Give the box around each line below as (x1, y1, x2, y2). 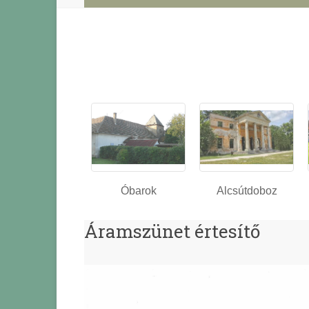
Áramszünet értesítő (84, 219, 260, 243)
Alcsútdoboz (216, 185, 277, 197)
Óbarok (120, 185, 157, 197)
